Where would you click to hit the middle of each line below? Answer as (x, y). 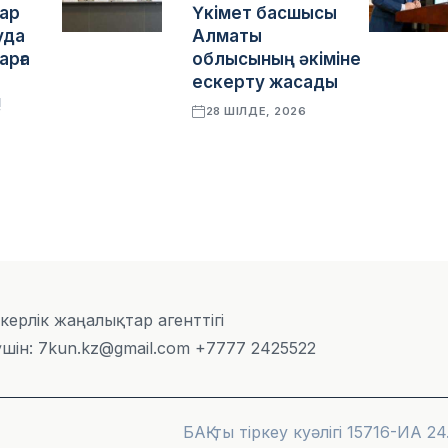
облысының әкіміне (277, 59)
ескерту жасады (265, 82)
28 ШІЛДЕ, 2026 (256, 111)
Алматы (227, 36)
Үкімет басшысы (265, 13)
